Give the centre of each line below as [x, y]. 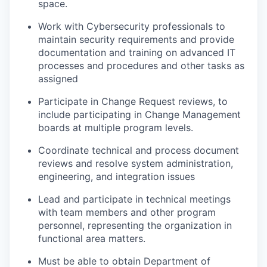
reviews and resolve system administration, [136, 163]
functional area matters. [92, 238]
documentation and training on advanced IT [137, 52]
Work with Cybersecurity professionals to [132, 26]
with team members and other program [127, 212]
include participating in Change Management [139, 114]
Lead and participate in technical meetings [134, 199]
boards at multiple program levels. [116, 128]
